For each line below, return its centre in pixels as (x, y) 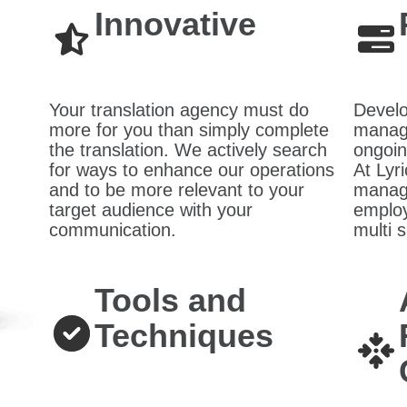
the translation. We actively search (188, 149)
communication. (113, 229)
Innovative (175, 24)
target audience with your (151, 209)
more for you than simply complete (189, 129)
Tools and (170, 300)
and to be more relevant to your (177, 189)
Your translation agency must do (179, 109)
